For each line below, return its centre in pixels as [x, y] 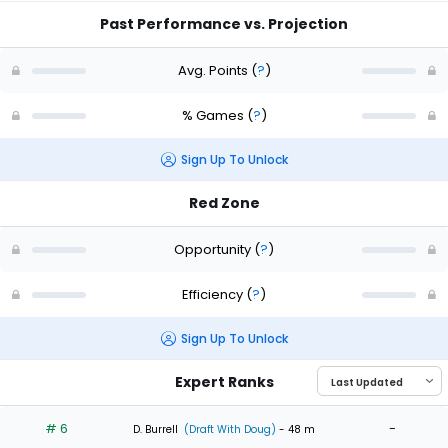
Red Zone [224, 203]
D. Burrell [155, 429]
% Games [214, 115]
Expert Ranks [224, 382]
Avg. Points [214, 70]
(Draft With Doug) [228, 429]
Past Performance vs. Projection [224, 24]
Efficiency [214, 294]
